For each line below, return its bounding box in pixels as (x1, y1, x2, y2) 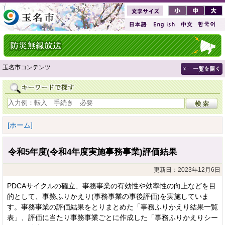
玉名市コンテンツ (3, 64, 51, 71)
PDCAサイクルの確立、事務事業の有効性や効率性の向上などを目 (7, 181, 216, 190)
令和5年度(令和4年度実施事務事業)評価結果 (8, 147, 177, 157)
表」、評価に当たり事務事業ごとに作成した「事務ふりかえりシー (7, 213, 218, 221)
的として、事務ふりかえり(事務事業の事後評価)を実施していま (7, 192, 209, 200)
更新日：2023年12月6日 (154, 166, 220, 173)
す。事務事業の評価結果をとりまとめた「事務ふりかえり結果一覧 (7, 202, 218, 211)
